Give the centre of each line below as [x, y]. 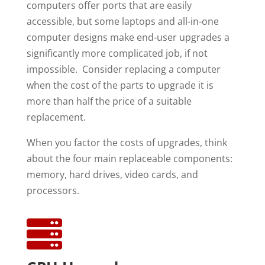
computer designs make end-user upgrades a [128, 37]
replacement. [56, 117]
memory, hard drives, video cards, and [112, 174]
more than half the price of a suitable [109, 101]
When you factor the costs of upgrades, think [127, 142]
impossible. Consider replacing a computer [123, 69]
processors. [53, 190]
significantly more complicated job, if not [117, 53]
